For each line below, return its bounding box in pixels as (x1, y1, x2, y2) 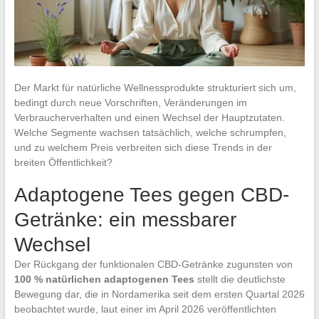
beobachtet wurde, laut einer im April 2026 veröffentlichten (14, 303, 276, 315)
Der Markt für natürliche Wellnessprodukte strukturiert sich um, (14, 81, 296, 93)
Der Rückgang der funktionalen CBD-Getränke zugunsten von (14, 258, 293, 270)
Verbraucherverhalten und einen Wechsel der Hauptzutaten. (14, 111, 285, 123)
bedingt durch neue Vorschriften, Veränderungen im (14, 96, 247, 108)
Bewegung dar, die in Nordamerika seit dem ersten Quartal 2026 (14, 288, 305, 300)
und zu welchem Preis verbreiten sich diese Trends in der (14, 141, 272, 153)
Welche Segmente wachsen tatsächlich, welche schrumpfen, (14, 126, 286, 138)
